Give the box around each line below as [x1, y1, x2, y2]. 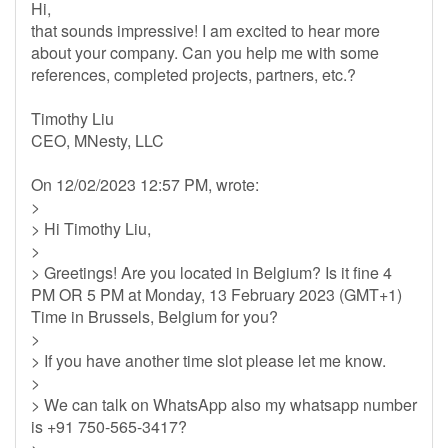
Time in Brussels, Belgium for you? [31, 305, 278, 328]
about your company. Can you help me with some [31, 41, 379, 64]
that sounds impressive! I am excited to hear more [31, 19, 380, 42]
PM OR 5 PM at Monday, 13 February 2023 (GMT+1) [31, 283, 402, 306]
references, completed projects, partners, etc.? [31, 63, 356, 86]
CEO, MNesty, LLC [31, 129, 164, 152]
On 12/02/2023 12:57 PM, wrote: [31, 173, 259, 196]
